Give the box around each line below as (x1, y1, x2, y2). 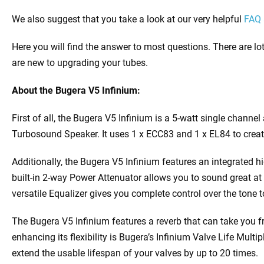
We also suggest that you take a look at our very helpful (12, 14, 244, 25)
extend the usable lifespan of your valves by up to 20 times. (12, 247, 258, 259)
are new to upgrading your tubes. (12, 57, 148, 69)
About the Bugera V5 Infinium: (12, 85, 140, 97)
